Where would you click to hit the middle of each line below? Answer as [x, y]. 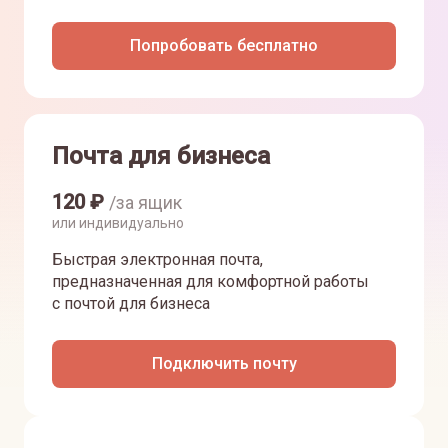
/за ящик [145, 202]
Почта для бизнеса [161, 156]
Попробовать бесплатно [224, 45]
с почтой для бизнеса [131, 303]
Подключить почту [224, 363]
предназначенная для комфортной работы [210, 281]
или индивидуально [118, 223]
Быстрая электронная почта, [157, 259]
